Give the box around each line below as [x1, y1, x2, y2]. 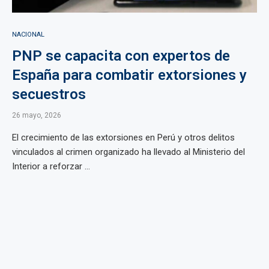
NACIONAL [12, 31, 44, 38]
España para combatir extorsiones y [12, 67, 247, 83]
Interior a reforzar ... [12, 161, 90, 172]
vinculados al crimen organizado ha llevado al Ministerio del [12, 147, 245, 157]
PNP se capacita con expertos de [12, 47, 230, 64]
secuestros [12, 86, 86, 103]
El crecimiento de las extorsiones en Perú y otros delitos [12, 132, 235, 143]
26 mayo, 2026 [12, 111, 61, 119]
